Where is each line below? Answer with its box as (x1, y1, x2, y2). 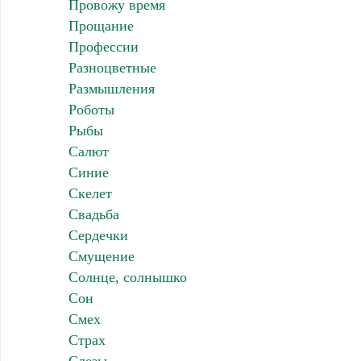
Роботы (68, 102, 114, 118)
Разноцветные (68, 60, 156, 77)
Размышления (68, 81, 155, 98)
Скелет (68, 185, 112, 202)
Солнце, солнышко (68, 269, 187, 286)
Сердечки (68, 227, 128, 244)
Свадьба (68, 206, 119, 223)
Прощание (68, 18, 134, 35)
